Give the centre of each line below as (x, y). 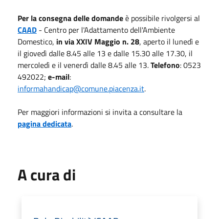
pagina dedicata (44, 123)
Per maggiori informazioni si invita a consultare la (100, 112)
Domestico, (37, 41)
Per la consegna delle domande (70, 18)
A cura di (47, 174)
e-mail (59, 77)
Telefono (165, 65)
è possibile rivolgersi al (162, 18)
